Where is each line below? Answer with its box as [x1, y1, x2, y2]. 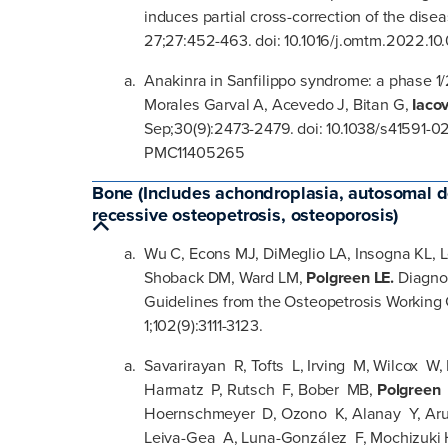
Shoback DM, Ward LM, [144, 266, 307, 290]
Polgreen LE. [306, 266, 395, 290]
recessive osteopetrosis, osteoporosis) [92, 202, 399, 229]
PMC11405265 [144, 140, 246, 164]
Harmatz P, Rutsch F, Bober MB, [144, 378, 377, 402]
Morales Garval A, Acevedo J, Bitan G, [144, 92, 413, 116]
